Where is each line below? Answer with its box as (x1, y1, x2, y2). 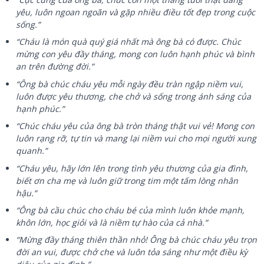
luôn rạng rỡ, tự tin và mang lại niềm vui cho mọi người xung (16, 133, 257, 144)
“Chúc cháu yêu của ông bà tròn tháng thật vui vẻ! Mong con (16, 120, 255, 132)
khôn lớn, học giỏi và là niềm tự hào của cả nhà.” (16, 216, 208, 228)
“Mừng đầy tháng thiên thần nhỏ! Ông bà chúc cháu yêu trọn (16, 234, 258, 246)
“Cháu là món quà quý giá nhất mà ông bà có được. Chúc (16, 36, 242, 48)
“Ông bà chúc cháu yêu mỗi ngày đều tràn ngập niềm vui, (16, 78, 244, 90)
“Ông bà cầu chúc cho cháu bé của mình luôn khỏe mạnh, (16, 204, 245, 216)
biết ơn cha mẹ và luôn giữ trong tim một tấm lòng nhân (16, 174, 239, 186)
